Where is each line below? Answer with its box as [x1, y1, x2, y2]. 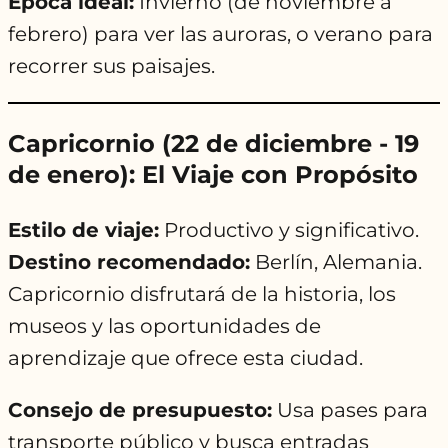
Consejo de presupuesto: [8, 398, 272, 423]
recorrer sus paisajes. [8, 54, 215, 79]
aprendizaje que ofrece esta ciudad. [8, 346, 363, 371]
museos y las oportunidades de [8, 314, 321, 339]
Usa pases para [272, 398, 428, 423]
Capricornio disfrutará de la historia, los [8, 282, 396, 307]
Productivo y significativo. [159, 218, 419, 243]
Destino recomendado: [8, 250, 250, 275]
